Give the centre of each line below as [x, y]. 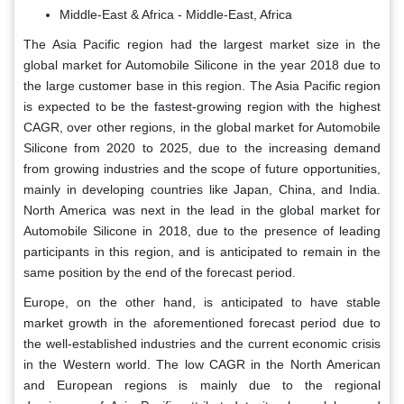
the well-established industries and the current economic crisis [202, 344]
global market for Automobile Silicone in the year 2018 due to [202, 65]
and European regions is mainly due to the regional [202, 386]
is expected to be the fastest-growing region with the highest [202, 107]
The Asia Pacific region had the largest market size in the [202, 45]
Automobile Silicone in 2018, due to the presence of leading [202, 231]
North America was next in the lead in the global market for [202, 211]
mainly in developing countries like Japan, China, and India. [202, 190]
